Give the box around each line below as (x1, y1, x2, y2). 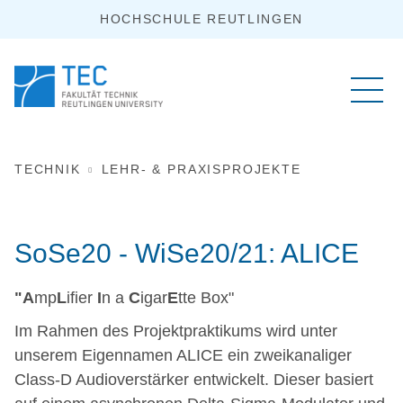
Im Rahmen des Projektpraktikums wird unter (14, 322, 337, 340)
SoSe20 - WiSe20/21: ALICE (14, 238, 359, 268)
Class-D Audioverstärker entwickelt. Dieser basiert (14, 371, 373, 389)
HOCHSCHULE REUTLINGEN (99, 12, 304, 26)
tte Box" (178, 289, 234, 307)
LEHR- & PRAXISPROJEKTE (101, 162, 301, 176)
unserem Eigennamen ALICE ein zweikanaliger (14, 346, 352, 364)
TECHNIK (14, 162, 81, 176)
